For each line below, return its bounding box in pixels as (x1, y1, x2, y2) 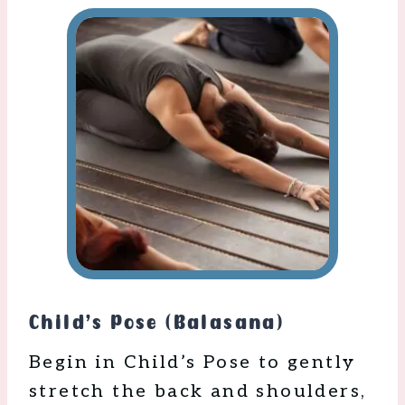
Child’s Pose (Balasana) (29, 311, 285, 335)
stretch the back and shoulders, (29, 381, 367, 403)
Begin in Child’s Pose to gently (29, 352, 356, 374)
